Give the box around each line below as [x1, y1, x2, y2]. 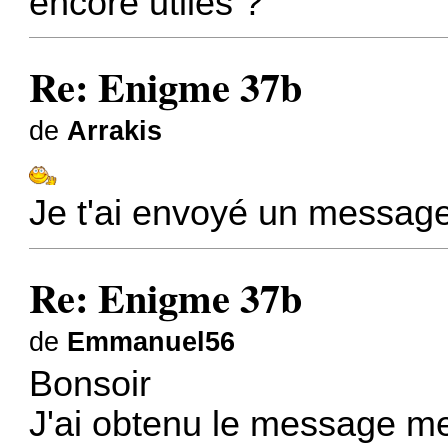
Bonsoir [29, 364, 152, 405]
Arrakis [67, 115, 163, 146]
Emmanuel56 [67, 326, 236, 357]
